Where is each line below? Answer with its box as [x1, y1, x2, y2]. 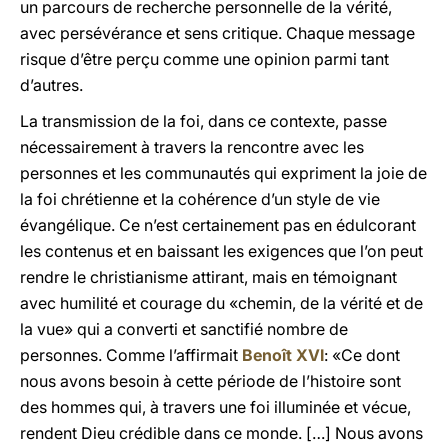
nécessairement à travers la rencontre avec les [20, 137, 364, 157]
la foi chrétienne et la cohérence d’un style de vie [20, 189, 380, 209]
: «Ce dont [324, 345, 400, 365]
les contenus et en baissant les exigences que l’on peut [20, 241, 423, 261]
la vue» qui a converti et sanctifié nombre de [20, 319, 348, 339]
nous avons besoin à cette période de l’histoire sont [20, 371, 401, 391]
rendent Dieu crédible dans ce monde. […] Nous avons [20, 423, 423, 443]
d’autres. [20, 75, 83, 95]
